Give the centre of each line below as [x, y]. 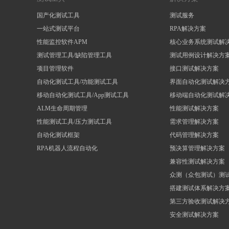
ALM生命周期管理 [62, 108]
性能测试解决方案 [194, 108]
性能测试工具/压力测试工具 [74, 122]
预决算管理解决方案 [197, 148]
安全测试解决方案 [194, 215]
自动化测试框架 [58, 135]
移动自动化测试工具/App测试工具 [83, 95]
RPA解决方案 [188, 29]
